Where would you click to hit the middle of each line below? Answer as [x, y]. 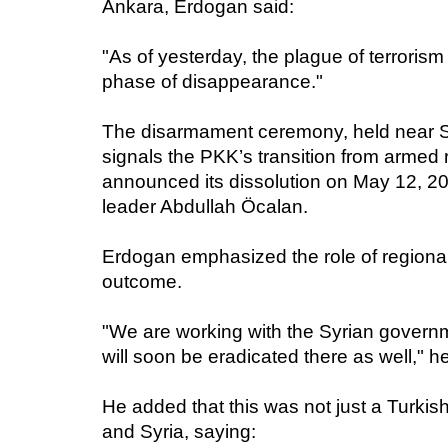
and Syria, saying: [179, 431]
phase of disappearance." [212, 81]
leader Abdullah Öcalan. [205, 206]
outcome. [142, 281]
